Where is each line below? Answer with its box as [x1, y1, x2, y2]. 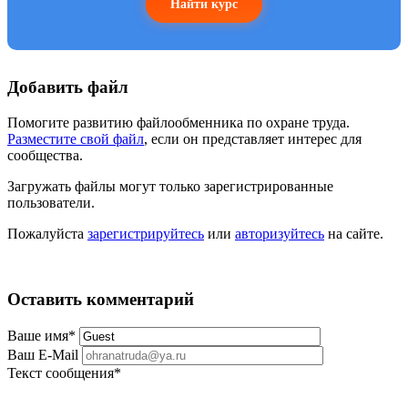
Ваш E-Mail [7, 347, 78, 363]
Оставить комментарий [7, 290, 194, 310]
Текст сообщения [7, 365, 114, 382]
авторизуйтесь [235, 225, 324, 241]
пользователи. [7, 194, 95, 210]
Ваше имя [7, 328, 68, 344]
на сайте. [324, 225, 383, 241]
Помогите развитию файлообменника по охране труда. [7, 114, 350, 130]
